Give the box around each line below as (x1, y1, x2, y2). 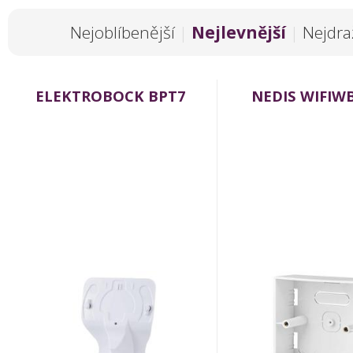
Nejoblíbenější (70, 21, 175, 44)
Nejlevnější (191, 21, 286, 44)
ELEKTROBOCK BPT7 (35, 86, 186, 106)
